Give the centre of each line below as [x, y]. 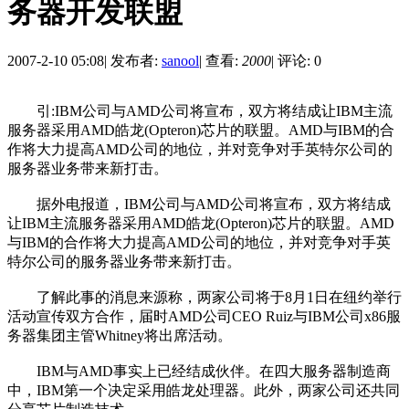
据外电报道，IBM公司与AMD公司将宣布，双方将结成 [199, 204]
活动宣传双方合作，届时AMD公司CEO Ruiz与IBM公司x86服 [204, 317]
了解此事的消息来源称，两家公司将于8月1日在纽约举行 [204, 298]
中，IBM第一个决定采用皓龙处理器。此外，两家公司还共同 [204, 391]
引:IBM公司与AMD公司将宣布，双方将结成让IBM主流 [200, 111]
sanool [180, 61]
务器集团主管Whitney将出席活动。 [120, 336]
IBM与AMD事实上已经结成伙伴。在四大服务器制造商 [199, 372]
